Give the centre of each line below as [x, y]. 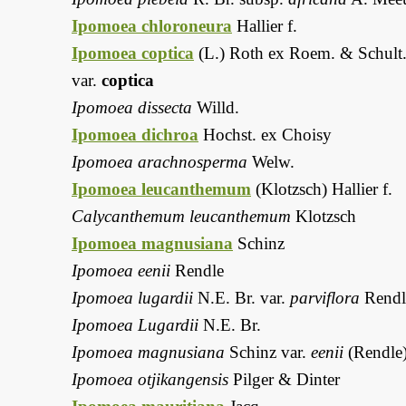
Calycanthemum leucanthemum [181, 217]
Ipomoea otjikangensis [150, 380]
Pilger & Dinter [284, 380]
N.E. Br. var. [242, 298]
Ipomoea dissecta [132, 108]
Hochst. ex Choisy [265, 135]
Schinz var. [268, 353]
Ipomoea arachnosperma [159, 162]
